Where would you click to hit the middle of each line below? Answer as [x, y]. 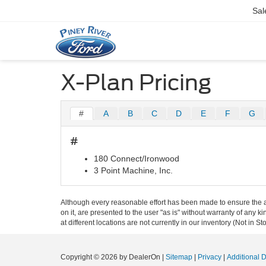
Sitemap [179, 257]
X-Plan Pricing [136, 83]
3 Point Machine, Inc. [133, 170]
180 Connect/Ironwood [137, 159]
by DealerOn [140, 257]
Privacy [210, 257]
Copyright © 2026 [90, 257]
